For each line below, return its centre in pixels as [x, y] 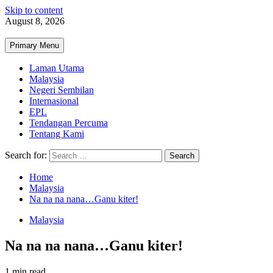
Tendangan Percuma [69, 123]
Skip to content [34, 10]
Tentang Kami [57, 134]
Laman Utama [57, 68]
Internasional [54, 101]
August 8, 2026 [35, 21]
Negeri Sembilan [62, 90]
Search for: [26, 155]
